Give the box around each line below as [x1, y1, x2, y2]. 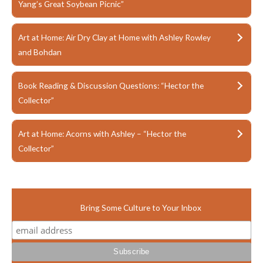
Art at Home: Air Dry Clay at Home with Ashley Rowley [18, 32, 211, 43]
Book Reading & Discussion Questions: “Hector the [18, 80, 204, 91]
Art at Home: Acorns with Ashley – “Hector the [18, 129, 186, 139]
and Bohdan [18, 47, 62, 58]
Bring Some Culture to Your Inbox [80, 203, 201, 213]
